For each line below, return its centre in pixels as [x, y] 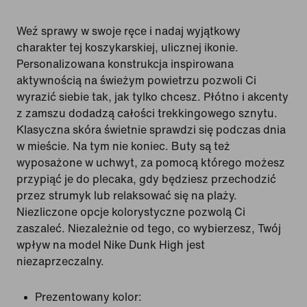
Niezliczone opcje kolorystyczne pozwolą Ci [131, 212]
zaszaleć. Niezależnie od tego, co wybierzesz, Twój [149, 229]
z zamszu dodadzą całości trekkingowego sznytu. [147, 113]
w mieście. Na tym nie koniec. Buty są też [123, 146]
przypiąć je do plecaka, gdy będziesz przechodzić [146, 179]
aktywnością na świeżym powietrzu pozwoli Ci [136, 81]
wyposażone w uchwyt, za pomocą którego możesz [151, 163]
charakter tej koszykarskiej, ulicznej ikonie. [127, 48]
